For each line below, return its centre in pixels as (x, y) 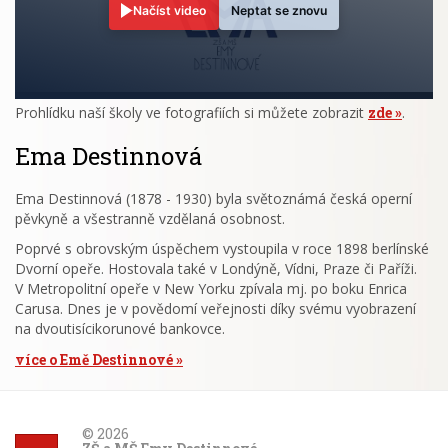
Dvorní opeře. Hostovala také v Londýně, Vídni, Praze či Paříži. (216, 268)
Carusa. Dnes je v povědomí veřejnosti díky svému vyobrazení (215, 308)
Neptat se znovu (278, 10)
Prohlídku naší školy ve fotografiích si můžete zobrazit (191, 112)
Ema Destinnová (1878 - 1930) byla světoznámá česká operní (213, 198)
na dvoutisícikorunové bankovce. (120, 328)
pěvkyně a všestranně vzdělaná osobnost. (150, 218)
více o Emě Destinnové (94, 359)
